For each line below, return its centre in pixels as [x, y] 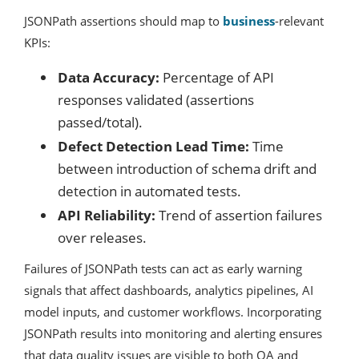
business [249, 21]
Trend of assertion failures [239, 216]
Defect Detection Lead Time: [153, 147]
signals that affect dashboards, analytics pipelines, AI [169, 290]
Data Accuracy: [109, 78]
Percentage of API [217, 78]
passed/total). [100, 123]
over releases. [102, 238]
